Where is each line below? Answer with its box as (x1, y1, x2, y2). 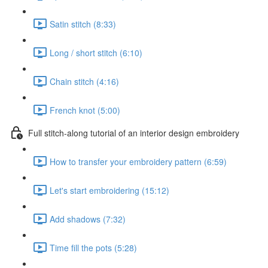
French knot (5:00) (50, 103, 120, 116)
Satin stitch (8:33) (50, 17, 116, 30)
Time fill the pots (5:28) (50, 241, 137, 254)
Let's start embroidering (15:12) (50, 184, 169, 196)
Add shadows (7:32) (50, 212, 126, 225)
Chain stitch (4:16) (50, 75, 119, 87)
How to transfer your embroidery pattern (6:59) (50, 155, 227, 167)
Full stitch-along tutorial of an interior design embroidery (28, 126, 239, 139)
